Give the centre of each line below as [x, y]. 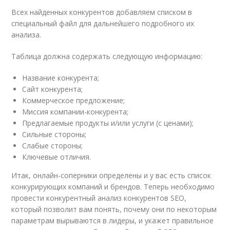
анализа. [26, 35]
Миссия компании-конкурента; [75, 112]
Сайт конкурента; [53, 89]
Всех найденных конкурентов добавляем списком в [102, 12]
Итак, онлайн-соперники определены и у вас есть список [111, 175]
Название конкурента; [61, 78]
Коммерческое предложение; [74, 100]
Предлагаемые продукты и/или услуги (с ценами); [108, 123]
